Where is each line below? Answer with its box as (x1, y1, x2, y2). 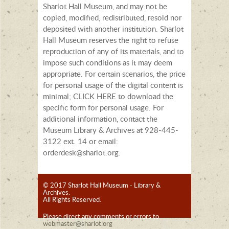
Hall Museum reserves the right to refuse (43, 34, 178, 45)
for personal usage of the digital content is (43, 79, 183, 90)
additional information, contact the (43, 113, 157, 124)
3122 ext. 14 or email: (43, 135, 118, 146)
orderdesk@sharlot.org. (43, 147, 121, 157)
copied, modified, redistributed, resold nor (43, 12, 181, 22)
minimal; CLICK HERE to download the (43, 90, 173, 101)
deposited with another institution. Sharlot (43, 23, 184, 34)
